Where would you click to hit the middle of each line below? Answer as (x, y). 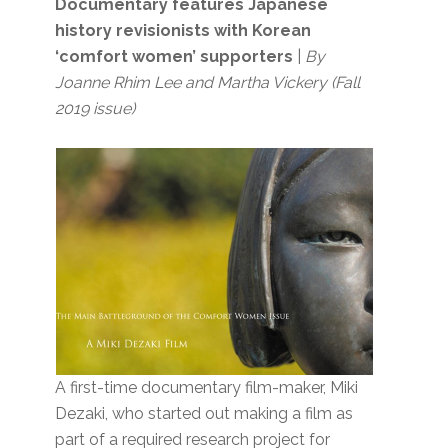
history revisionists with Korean (183, 31)
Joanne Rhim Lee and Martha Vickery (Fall (208, 83)
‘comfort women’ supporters (174, 57)
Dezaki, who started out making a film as (204, 414)
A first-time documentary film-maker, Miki (207, 388)
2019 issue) (95, 109)
